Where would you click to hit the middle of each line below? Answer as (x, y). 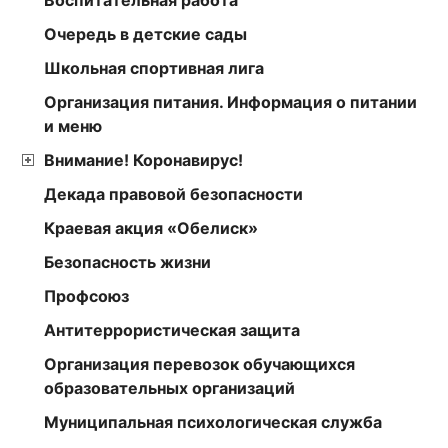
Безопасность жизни (127, 261)
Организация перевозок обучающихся (199, 363)
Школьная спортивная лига (154, 67)
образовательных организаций (169, 387)
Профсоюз (86, 295)
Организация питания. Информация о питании (230, 101)
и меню (73, 125)
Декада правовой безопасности (173, 193)
